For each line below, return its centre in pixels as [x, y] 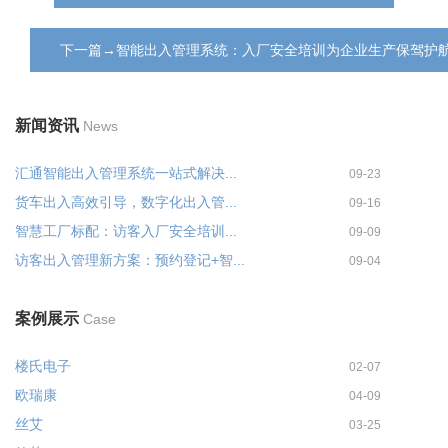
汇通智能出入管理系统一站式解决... [126, 173]
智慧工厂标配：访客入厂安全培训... [126, 231]
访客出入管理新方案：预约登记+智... [130, 260]
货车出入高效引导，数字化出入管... [126, 202]
